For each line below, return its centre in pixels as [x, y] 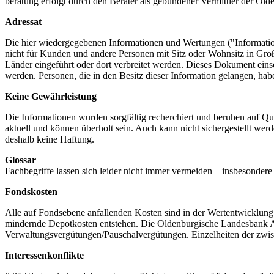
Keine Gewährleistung [51, 97]
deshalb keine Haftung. [50, 139]
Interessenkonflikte [44, 256]
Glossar [20, 160]
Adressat [23, 22]
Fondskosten [31, 192]
